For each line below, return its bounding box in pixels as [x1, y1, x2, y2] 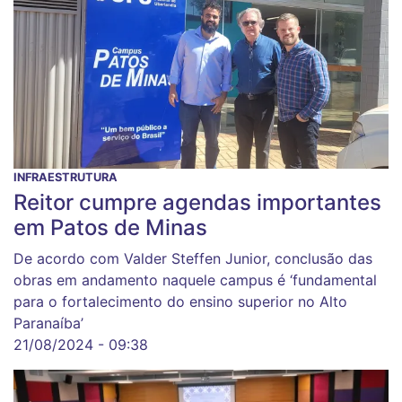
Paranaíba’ [13, 314, 83, 333]
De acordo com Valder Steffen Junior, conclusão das [13, 249, 372, 268]
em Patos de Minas [13, 214, 207, 241]
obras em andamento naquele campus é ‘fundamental [13, 271, 377, 290]
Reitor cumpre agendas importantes [13, 189, 381, 216]
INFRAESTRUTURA [13, 170, 118, 185]
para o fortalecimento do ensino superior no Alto [13, 293, 347, 311]
